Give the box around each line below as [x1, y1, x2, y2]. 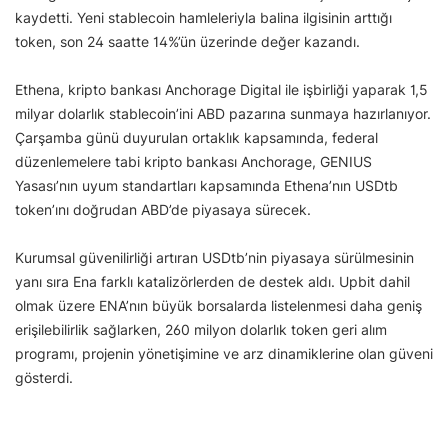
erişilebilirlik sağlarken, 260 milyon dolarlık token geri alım [15, 321, 387, 339]
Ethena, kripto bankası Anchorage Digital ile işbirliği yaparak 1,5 [15, 81, 428, 99]
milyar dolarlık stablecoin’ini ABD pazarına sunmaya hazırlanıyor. [15, 105, 431, 123]
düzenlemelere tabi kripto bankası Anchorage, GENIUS [15, 153, 372, 171]
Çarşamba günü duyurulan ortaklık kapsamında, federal [15, 129, 378, 147]
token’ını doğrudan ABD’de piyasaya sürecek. [15, 201, 311, 219]
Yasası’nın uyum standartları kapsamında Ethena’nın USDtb [15, 177, 398, 195]
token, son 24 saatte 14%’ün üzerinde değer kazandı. [15, 33, 360, 51]
